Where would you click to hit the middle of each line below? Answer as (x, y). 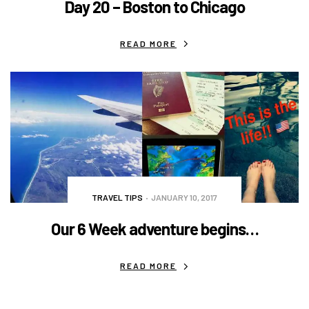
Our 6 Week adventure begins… (154, 229)
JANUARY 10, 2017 (184, 198)
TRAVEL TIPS (117, 198)
